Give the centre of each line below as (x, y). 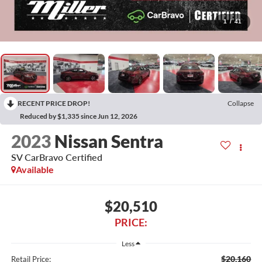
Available (35, 170)
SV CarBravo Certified (56, 157)
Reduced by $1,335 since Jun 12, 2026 (79, 116)
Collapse (241, 104)
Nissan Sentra (108, 141)
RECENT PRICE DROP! (54, 104)
